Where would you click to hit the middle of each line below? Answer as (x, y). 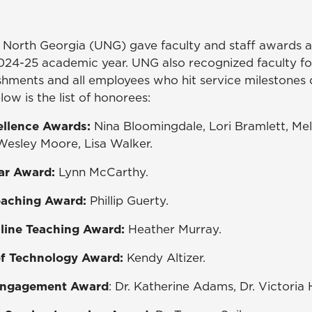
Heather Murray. (175, 229)
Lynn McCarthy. (102, 172)
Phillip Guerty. (129, 200)
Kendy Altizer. (166, 257)
